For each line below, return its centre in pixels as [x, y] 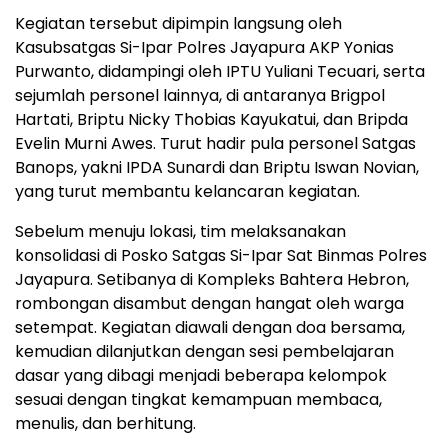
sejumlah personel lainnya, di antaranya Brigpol [200, 96]
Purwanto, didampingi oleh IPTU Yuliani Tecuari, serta [220, 72]
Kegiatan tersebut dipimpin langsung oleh [178, 24]
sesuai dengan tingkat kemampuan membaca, [198, 400]
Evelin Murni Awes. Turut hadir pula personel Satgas [215, 144]
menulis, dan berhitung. [105, 424]
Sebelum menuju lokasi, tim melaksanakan [180, 232]
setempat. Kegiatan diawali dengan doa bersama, [210, 328]
